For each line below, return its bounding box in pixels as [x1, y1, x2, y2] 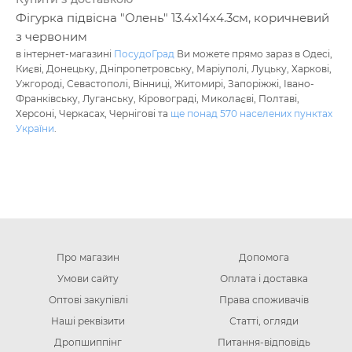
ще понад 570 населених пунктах [170, 108, 332, 120]
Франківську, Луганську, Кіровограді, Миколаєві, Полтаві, [16, 93, 299, 105]
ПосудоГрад [114, 48, 174, 60]
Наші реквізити [51, 315, 125, 328]
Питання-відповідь [218, 336, 310, 349]
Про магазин [57, 251, 119, 264]
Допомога [239, 251, 289, 264]
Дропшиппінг [54, 336, 122, 349]
